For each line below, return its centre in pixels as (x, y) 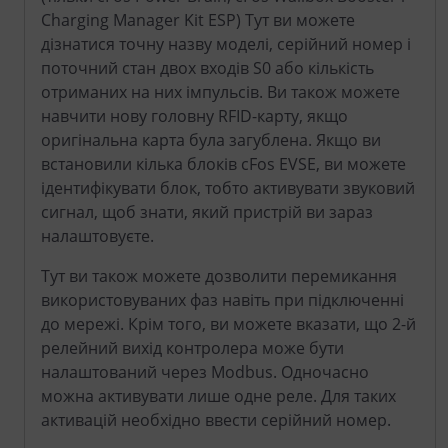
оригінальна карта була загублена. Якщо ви (211, 140)
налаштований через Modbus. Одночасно (205, 372)
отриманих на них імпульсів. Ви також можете (220, 92)
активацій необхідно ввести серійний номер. (216, 420)
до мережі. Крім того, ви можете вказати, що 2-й (228, 324)
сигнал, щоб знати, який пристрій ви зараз (207, 212)
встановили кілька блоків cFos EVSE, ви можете (223, 164)
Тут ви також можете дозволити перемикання (219, 276)
